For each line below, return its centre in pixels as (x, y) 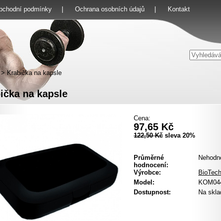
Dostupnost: (152, 192)
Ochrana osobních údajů (110, 9)
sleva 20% (179, 135)
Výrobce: (147, 172)
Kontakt (179, 9)
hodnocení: (151, 165)
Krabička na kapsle (34, 73)
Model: (144, 182)
